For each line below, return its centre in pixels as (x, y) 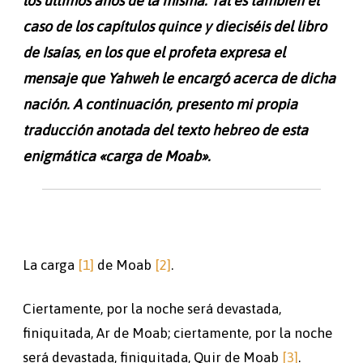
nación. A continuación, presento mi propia (160, 104)
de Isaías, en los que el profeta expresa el (154, 52)
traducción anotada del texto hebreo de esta (165, 130)
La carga (50, 265)
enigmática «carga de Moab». (117, 156)
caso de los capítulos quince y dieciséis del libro (175, 26)
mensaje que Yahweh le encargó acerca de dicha (179, 78)
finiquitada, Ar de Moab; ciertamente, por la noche (177, 333)
